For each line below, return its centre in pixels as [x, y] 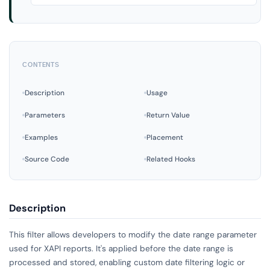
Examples [42, 137]
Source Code [47, 159]
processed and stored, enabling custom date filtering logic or [127, 262]
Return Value [168, 115]
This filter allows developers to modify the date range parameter [133, 234]
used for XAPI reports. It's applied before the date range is [121, 248]
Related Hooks [171, 159]
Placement [165, 137]
